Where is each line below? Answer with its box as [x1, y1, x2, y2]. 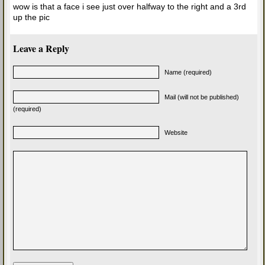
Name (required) [164, 68, 212, 76]
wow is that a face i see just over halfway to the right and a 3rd [13, 1, 246, 11]
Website [164, 128, 188, 136]
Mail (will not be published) [164, 93, 239, 101]
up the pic [13, 12, 50, 22]
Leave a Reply [13, 41, 69, 55]
